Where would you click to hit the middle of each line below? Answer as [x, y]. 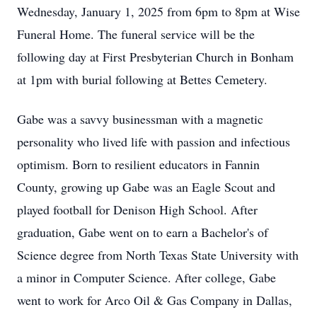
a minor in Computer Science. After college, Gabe [146, 277]
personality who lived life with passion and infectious [154, 142]
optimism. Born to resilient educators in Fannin [138, 164]
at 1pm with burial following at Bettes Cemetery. [142, 79]
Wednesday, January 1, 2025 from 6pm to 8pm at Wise [158, 11]
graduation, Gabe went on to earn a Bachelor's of [143, 232]
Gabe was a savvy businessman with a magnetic [140, 119]
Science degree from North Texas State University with [158, 255]
